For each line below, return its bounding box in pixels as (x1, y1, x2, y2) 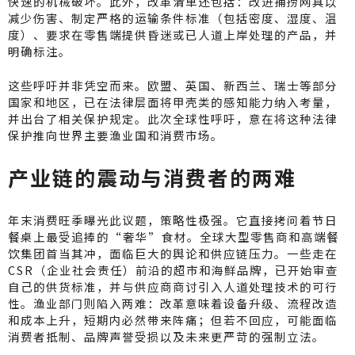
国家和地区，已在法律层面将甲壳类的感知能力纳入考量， (8, 93, 338, 110)
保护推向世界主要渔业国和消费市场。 (8, 126, 223, 143)
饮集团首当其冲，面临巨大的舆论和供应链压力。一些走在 (8, 244, 338, 261)
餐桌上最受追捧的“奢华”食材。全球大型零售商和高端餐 (8, 227, 339, 245)
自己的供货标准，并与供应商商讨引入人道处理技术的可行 (8, 277, 338, 295)
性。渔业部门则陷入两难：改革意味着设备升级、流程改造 (8, 294, 338, 311)
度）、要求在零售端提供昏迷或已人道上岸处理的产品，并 (8, 25, 338, 43)
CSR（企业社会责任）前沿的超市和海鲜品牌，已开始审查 (8, 261, 338, 278)
